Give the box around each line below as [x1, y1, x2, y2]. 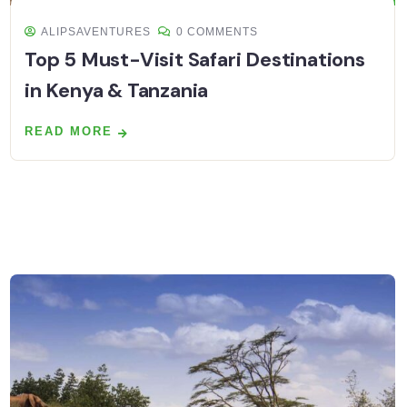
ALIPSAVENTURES [41, 25, 151, 39]
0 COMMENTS [176, 25, 258, 39]
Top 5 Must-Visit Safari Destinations [25, 46, 365, 74]
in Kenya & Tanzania [25, 77, 209, 104]
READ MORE [25, 124, 113, 139]
